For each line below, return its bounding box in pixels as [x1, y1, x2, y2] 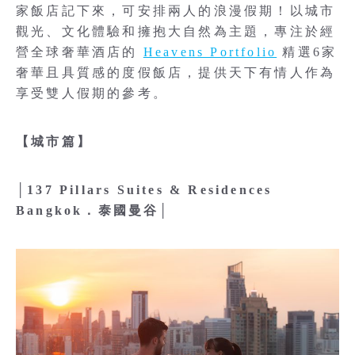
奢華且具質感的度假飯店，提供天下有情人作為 [16, 66, 336, 79]
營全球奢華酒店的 [16, 45, 143, 59]
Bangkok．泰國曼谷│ [16, 204, 170, 217]
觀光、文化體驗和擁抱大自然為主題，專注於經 [16, 25, 336, 38]
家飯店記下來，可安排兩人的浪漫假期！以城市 [16, 4, 336, 17]
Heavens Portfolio [143, 45, 277, 59]
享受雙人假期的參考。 [16, 86, 168, 100]
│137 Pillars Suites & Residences [16, 183, 273, 197]
